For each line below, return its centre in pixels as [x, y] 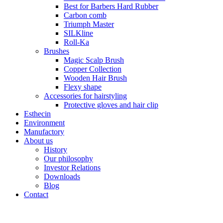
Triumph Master [89, 24]
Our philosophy [68, 159]
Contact [36, 194]
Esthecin [37, 114]
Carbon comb [85, 15]
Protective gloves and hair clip [111, 105]
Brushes [56, 51]
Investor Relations [72, 167]
